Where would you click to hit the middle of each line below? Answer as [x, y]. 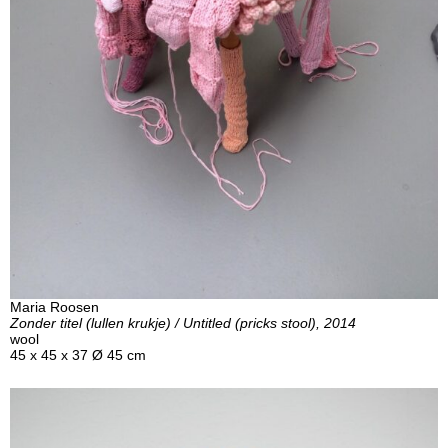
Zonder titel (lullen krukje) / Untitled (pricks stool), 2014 [183, 322]
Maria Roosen [54, 306]
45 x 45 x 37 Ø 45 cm [78, 354]
